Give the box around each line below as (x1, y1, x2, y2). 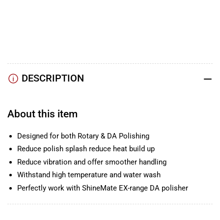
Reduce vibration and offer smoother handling (17, 157, 166, 166)
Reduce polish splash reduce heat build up (17, 144, 155, 154)
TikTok (7, 12, 30, 21)
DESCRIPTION (22, 72, 84, 84)
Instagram (7, 24, 40, 33)
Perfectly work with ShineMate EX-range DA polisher (17, 183, 188, 192)
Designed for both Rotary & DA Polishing (17, 131, 149, 140)
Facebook (7, 35, 40, 45)
